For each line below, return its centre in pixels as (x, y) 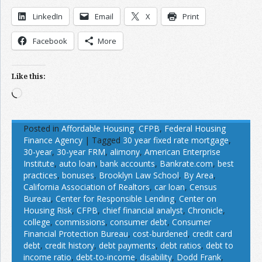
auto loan (77, 164)
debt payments (127, 246)
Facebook (50, 41)
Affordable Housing (98, 129)
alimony (125, 152)
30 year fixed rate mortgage (176, 140)
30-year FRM (81, 152)
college (37, 222)
